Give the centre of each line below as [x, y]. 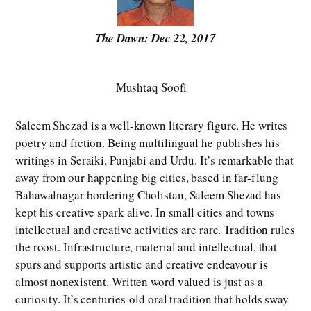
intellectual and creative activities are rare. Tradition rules [155, 230]
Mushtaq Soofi [151, 87]
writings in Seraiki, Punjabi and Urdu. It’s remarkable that [155, 160]
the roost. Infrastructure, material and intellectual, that [146, 247]
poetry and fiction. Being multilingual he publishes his [148, 143]
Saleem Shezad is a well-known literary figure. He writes [152, 126]
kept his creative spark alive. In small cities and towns [145, 212]
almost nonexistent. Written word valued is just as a [139, 282]
